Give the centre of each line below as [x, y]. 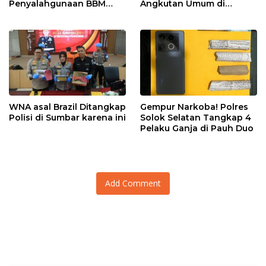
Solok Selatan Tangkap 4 [196, 117]
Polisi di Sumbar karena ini [67, 117]
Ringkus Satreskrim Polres [198, 15]
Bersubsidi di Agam [51, 15]
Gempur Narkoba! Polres [194, 107]
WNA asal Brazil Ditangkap [67, 107]
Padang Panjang [177, 25]
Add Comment [133, 183]
